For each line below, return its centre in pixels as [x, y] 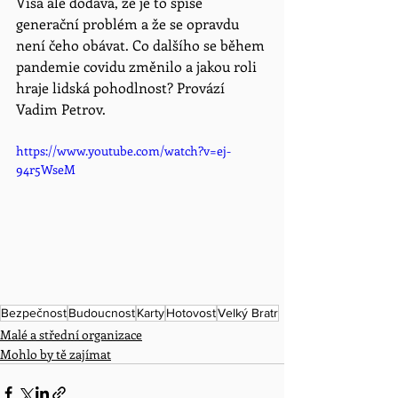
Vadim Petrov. [63, 109]
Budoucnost [102, 312]
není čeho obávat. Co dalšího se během [142, 45]
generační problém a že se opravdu [129, 24]
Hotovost [191, 312]
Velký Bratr [248, 312]
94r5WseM [46, 169]
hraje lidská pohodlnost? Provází [122, 88]
